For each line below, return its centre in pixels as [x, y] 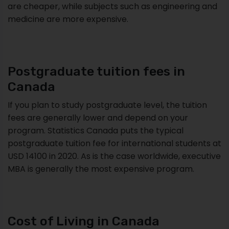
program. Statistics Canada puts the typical [96, 130]
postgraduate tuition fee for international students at [114, 143]
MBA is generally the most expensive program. [101, 169]
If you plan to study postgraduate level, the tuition [107, 105]
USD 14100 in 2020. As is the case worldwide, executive [114, 156]
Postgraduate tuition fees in [96, 71]
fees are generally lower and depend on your [98, 118]
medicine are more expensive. [68, 19]
